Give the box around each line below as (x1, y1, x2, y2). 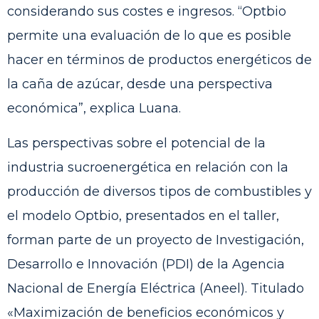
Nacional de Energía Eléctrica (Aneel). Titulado (7, 280, 304, 296)
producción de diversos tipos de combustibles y (7, 183, 312, 199)
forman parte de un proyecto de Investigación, (7, 231, 304, 248)
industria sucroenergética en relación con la (7, 159, 288, 175)
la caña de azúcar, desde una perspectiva (7, 76, 273, 93)
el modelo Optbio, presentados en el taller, (7, 207, 279, 224)
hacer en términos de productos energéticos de (7, 52, 312, 68)
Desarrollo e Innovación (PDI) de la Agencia (7, 256, 285, 272)
